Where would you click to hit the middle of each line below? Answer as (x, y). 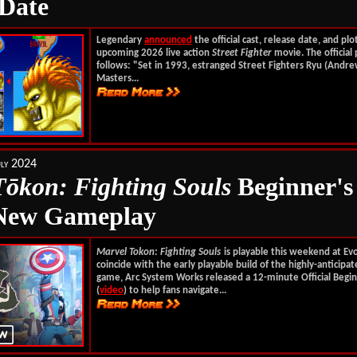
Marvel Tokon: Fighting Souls (158, 252)
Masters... (117, 78)
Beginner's (292, 186)
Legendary (120, 40)
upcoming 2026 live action (153, 53)
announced (168, 40)
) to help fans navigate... (175, 290)
